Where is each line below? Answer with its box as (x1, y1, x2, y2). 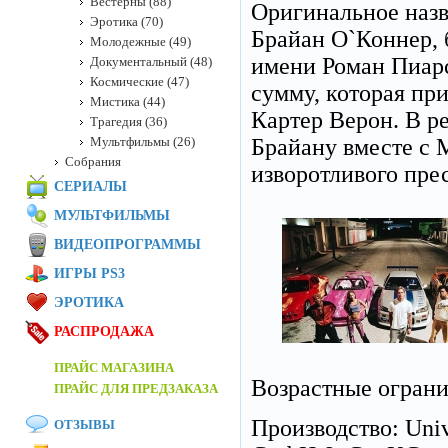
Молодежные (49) (90, 34, 191, 49)
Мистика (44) (90, 94, 165, 109)
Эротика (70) (90, 14, 163, 29)
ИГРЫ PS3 (54, 266, 125, 281)
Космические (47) (90, 74, 189, 89)
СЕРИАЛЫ (54, 179, 127, 194)
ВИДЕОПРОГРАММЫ (54, 237, 201, 252)
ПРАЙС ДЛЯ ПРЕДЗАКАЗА (54, 381, 218, 396)
